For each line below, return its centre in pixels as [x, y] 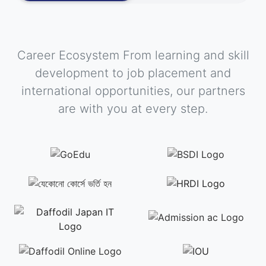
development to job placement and [133, 73]
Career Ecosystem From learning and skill [133, 56]
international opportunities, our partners [133, 91]
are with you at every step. [133, 109]
